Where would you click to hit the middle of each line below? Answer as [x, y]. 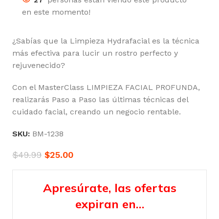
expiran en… [109, 204]
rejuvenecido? [39, 66]
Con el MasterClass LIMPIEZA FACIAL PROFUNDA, [106, 88]
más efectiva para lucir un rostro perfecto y [95, 53]
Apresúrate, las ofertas [109, 188]
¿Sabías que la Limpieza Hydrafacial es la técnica [106, 41]
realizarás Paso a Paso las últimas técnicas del [100, 100]
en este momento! [56, 12]
